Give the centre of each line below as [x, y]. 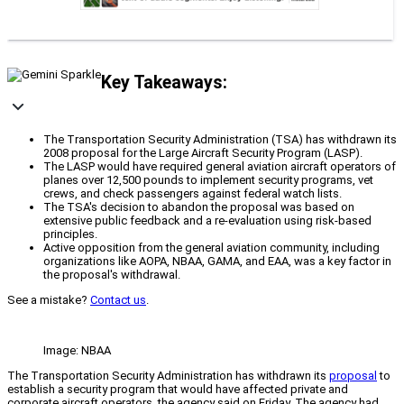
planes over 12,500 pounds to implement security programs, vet [208, 180]
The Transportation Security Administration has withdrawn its [168, 376]
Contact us [118, 300]
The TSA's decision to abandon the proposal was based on [199, 207]
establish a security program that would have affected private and [178, 390]
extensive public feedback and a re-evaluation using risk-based [207, 221]
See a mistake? [49, 300]
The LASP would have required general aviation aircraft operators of [220, 167]
